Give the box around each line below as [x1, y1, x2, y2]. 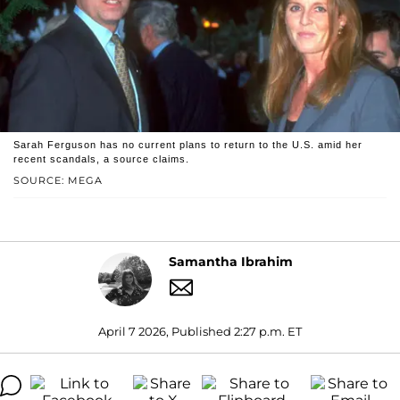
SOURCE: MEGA [13, 173, 103, 187]
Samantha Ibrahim [169, 254, 293, 271]
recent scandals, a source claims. [13, 153, 189, 164]
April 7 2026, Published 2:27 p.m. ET [98, 323, 302, 338]
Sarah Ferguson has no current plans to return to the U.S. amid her [13, 138, 362, 150]
